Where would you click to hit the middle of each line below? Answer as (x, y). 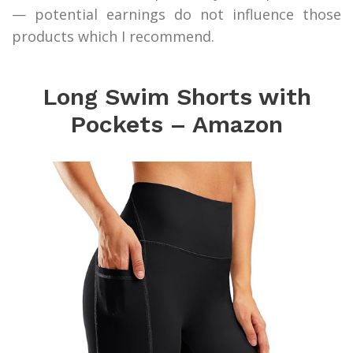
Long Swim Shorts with (176, 96)
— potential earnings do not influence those (176, 14)
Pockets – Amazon (176, 124)
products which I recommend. (113, 36)
